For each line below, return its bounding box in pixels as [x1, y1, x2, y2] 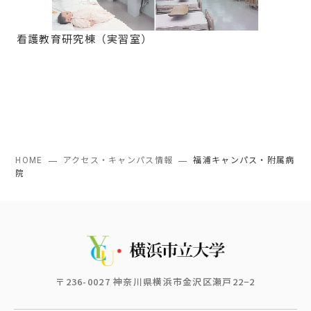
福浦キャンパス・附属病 [193, 155, 295, 166]
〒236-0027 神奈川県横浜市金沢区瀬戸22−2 [56, 275, 255, 289]
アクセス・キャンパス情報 [62, 155, 174, 166]
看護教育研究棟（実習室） [16, 33, 153, 47]
